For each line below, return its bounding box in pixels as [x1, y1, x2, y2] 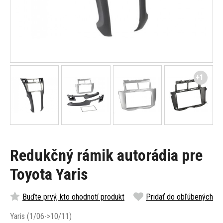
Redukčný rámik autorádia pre [10, 146, 203, 165]
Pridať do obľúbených [146, 192, 213, 202]
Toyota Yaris [10, 165, 88, 184]
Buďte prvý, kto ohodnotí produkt [22, 192, 124, 202]
